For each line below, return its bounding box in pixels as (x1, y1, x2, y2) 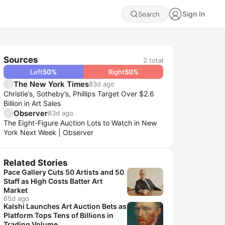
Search (138, 10, 160, 18)
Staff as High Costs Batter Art (4, 177, 102, 185)
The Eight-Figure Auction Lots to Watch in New (4, 119, 157, 127)
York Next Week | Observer (4, 128, 93, 137)
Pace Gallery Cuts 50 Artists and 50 (4, 168, 124, 176)
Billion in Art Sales (4, 99, 61, 107)
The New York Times (14, 79, 89, 89)
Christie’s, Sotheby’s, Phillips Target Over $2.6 (4, 89, 154, 98)
